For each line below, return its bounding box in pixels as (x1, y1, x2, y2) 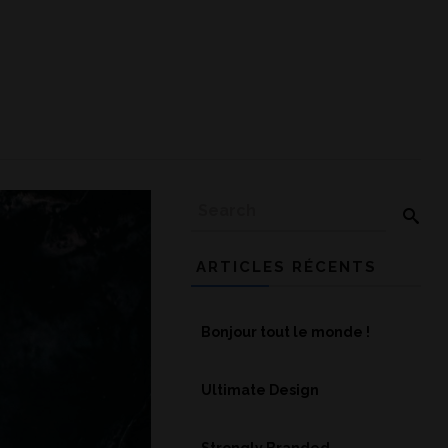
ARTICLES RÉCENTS (196, 258, 377, 276)
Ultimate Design (201, 382, 319, 398)
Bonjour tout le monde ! (201, 324, 370, 340)
